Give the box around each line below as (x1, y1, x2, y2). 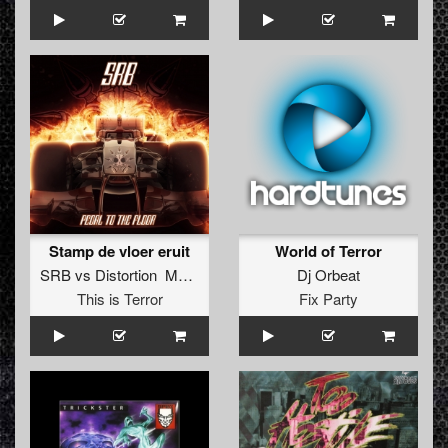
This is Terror (76, 288, 163, 310)
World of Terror (275, 240, 382, 263)
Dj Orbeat (297, 264, 360, 286)
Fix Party (299, 288, 358, 310)
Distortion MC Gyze (95, 264, 178, 286)
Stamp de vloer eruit (49, 240, 190, 263)
